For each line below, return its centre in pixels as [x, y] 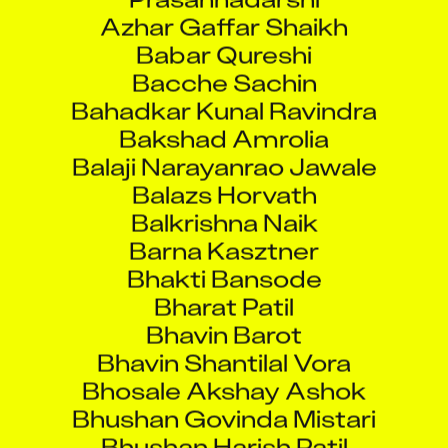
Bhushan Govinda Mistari [224, 400]
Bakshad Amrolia [224, 120]
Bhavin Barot [224, 316]
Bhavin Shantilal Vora [224, 344]
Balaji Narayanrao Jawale [224, 148]
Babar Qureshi [224, 36]
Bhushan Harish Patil [224, 428]
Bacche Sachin [224, 64]
